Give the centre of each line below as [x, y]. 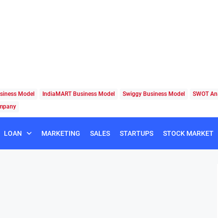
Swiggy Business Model [154, 94]
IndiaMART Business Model [79, 94]
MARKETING [61, 133]
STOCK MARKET [188, 133]
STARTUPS [136, 133]
